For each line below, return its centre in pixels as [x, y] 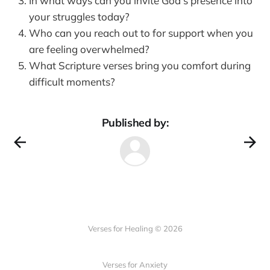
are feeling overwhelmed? [89, 49]
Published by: [135, 122]
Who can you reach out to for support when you [141, 33]
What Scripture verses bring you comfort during [140, 65]
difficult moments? [72, 81]
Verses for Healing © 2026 [135, 228]
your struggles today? [79, 16]
